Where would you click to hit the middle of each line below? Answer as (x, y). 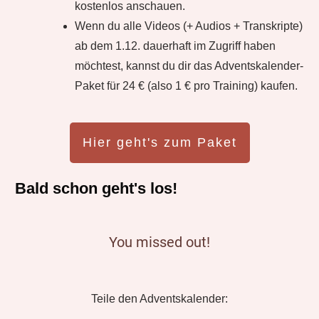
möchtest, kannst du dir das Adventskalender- (189, 66)
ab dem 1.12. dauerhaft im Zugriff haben (175, 46)
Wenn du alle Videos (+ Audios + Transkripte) (189, 26)
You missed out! (159, 242)
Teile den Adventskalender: (159, 299)
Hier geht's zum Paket (159, 142)
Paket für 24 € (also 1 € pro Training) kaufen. (186, 86)
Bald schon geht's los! (96, 188)
